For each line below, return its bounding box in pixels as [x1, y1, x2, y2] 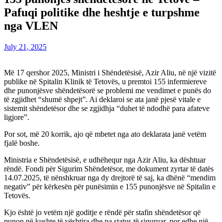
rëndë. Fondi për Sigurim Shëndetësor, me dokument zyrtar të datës [4, 164, 214, 173]
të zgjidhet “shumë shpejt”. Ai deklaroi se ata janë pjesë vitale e [4, 95, 201, 104]
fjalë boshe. [4, 138, 40, 147]
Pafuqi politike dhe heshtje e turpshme [4, 5, 200, 19]
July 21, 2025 [4, 42, 47, 51]
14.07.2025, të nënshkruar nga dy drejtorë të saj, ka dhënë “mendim [4, 173, 216, 182]
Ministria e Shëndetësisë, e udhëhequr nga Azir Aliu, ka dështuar [4, 155, 206, 164]
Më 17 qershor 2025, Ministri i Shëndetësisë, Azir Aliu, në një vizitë [4, 68, 216, 77]
